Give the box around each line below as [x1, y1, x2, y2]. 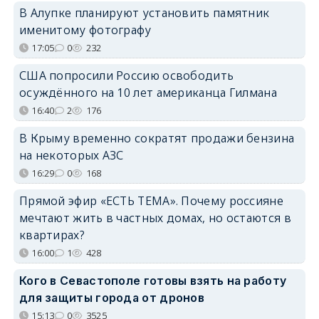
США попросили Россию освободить [19, 67, 234, 83]
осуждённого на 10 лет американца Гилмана [19, 84, 277, 100]
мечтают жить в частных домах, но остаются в [19, 209, 291, 226]
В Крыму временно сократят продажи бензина [19, 130, 295, 146]
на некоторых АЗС [19, 147, 124, 163]
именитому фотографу [19, 21, 152, 38]
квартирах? [19, 226, 85, 243]
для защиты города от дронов [19, 290, 205, 305]
